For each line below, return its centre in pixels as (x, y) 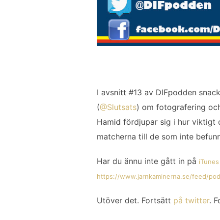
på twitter (191, 200)
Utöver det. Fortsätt (135, 200)
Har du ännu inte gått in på (148, 161)
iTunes (209, 161)
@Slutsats (118, 107)
